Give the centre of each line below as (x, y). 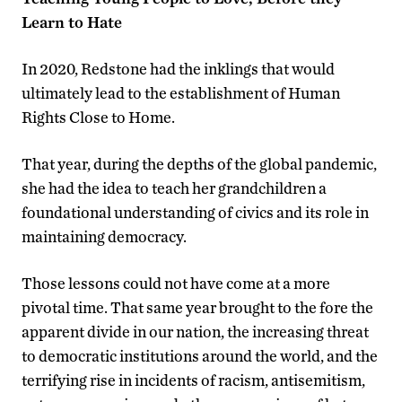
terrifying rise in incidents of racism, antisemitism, (193, 380)
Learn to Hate (72, 22)
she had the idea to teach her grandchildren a (174, 188)
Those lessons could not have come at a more (176, 283)
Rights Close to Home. (98, 117)
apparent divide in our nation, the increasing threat (195, 331)
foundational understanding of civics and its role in (195, 212)
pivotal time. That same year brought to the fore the (197, 307)
